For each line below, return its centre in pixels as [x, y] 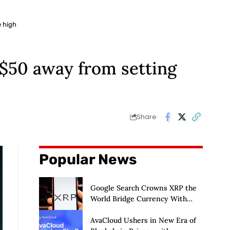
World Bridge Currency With [138, 198]
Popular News [88, 159]
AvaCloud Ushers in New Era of [143, 221]
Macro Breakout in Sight [131, 209]
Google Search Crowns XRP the [143, 188]
